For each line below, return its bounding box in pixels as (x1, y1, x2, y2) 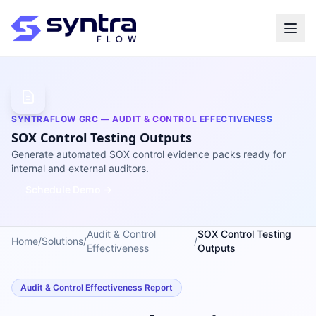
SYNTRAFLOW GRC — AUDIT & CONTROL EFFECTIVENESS (11, 114, 273, 124)
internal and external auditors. (11, 162, 149, 174)
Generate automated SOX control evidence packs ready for (11, 148, 286, 160)
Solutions (42, 235, 83, 247)
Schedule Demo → (25, 183, 112, 195)
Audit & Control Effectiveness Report (20, 282, 173, 293)
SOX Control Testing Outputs (11, 129, 192, 146)
